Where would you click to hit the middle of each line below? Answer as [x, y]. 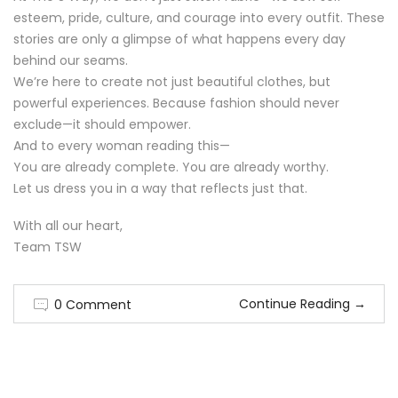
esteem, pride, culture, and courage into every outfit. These [199, 18]
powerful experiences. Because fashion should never [176, 103]
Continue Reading [295, 304]
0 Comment [93, 305]
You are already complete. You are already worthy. [171, 167]
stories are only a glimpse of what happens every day [179, 40]
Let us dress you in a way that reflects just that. [160, 189]
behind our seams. [71, 61]
